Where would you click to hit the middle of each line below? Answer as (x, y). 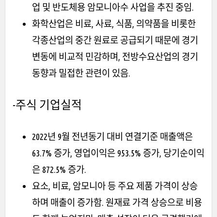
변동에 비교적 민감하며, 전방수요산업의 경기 (115, 56)
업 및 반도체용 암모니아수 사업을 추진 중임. (113, 7)
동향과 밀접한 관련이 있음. (81, 73)
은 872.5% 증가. (59, 169)
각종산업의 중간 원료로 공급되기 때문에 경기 (115, 40)
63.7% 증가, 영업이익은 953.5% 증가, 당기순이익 (118, 153)
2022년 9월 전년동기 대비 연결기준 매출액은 (112, 136)
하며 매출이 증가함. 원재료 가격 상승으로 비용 (117, 202)
